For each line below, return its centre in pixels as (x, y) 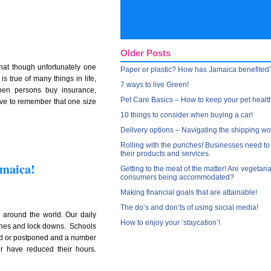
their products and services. (165, 154)
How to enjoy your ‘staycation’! (170, 223)
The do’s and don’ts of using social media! (189, 207)
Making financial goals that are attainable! (189, 192)
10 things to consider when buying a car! (187, 115)
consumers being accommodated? (177, 177)
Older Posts (145, 53)
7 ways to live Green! (155, 85)
